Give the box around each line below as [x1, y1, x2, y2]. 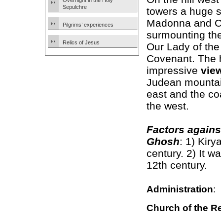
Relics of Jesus [63, 39, 100, 45]
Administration [147, 184, 213, 195]
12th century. [147, 159, 207, 171]
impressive [147, 64, 201, 76]
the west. [147, 100, 189, 111]
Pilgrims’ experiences [63, 22, 113, 28]
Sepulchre [63, 4, 87, 10]
